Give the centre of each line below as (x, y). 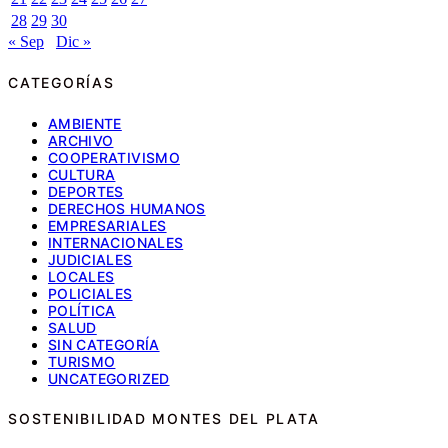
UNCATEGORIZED (109, 378)
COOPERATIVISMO (114, 157)
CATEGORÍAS (61, 83)
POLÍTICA (82, 310)
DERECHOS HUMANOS (127, 208)
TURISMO (82, 361)
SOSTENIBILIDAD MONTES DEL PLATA (164, 418)
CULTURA (82, 174)
